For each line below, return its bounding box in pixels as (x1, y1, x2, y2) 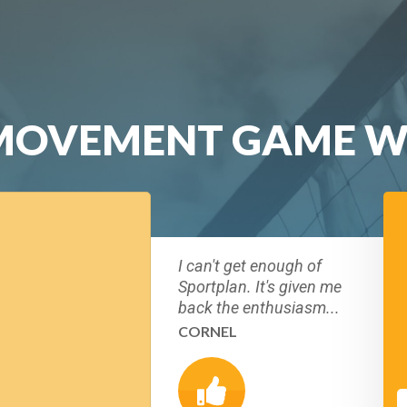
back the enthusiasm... (178, 298, 340, 317)
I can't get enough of (178, 256, 322, 275)
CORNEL (178, 323, 237, 340)
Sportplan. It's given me (178, 277, 342, 296)
